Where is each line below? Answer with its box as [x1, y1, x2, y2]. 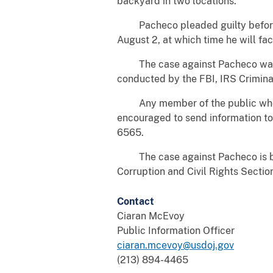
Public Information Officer [117, 224, 235, 236]
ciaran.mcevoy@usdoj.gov [117, 239, 234, 251]
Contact [117, 195, 154, 207]
